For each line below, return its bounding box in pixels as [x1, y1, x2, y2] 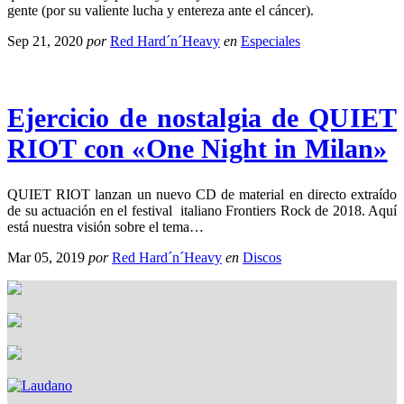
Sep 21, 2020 [7, 32, 83, 49]
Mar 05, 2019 [7, 249, 85, 265]
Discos [243, 249, 281, 265]
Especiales [241, 32, 300, 49]
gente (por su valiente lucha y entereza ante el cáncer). [7, 2, 314, 18]
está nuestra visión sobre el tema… [7, 218, 204, 234]
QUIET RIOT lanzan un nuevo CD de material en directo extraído [7, 186, 397, 202]
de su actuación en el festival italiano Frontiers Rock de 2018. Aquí [7, 202, 397, 218]
